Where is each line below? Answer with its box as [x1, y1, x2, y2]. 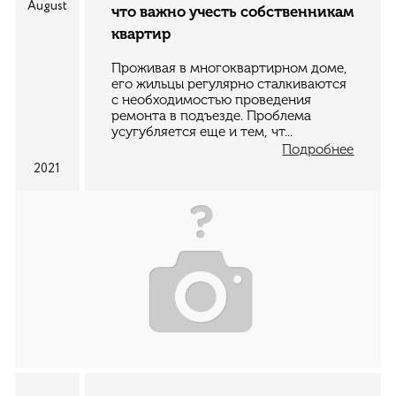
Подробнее [282, 141, 354, 157]
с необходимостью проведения [111, 91, 312, 108]
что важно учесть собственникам [111, 3, 354, 21]
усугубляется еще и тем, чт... [111, 123, 293, 140]
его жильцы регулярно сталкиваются [111, 75, 347, 92]
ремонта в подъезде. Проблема [111, 107, 312, 124]
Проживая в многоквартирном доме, [111, 59, 348, 76]
